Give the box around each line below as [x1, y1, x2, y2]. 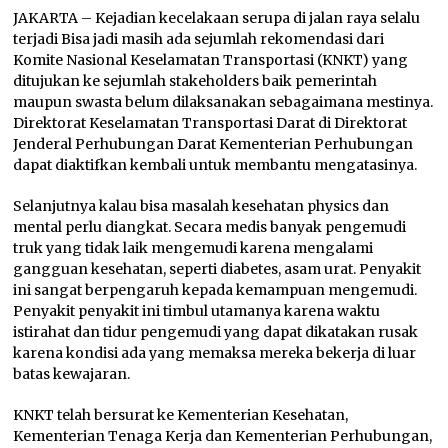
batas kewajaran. [13, 365, 131, 384]
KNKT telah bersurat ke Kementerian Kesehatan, [13, 406, 349, 425]
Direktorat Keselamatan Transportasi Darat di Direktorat [13, 114, 408, 133]
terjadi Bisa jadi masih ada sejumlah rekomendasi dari [13, 30, 385, 49]
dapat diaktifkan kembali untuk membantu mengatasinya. [13, 156, 418, 175]
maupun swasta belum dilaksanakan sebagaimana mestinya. [13, 93, 434, 112]
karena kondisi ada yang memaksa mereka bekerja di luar [13, 344, 417, 363]
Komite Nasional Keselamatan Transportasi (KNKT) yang [13, 51, 409, 70]
